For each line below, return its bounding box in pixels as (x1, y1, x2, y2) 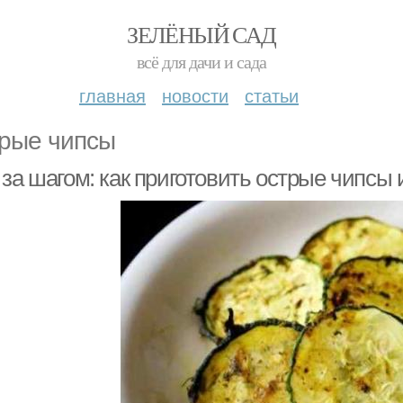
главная (79, 82, 146, 108)
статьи (245, 82, 299, 108)
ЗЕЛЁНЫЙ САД (127, 19, 276, 49)
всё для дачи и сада (137, 49, 266, 74)
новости (162, 82, 228, 108)
